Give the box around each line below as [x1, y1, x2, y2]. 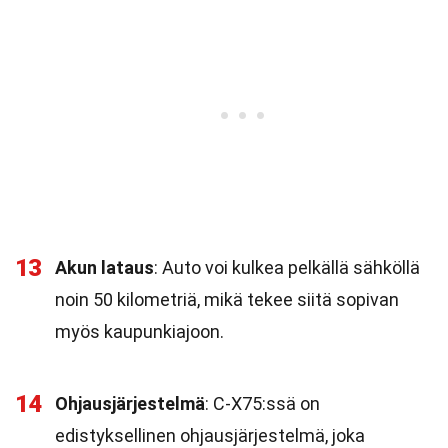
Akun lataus [55, 257, 154, 278]
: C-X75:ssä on [205, 393, 320, 414]
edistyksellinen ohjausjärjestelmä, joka [55, 425, 365, 446]
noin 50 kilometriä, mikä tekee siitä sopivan [55, 289, 399, 310]
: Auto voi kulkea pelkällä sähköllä [154, 257, 420, 278]
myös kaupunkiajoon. [55, 321, 224, 342]
